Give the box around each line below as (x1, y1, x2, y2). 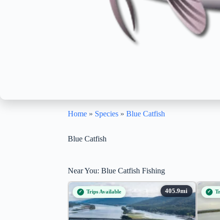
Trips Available (86, 189, 121, 195)
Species (95, 109, 118, 118)
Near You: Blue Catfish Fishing (68, 166, 165, 175)
